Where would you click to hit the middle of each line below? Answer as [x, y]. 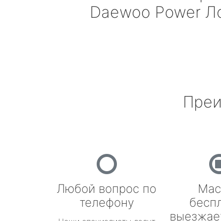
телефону [107, 203]
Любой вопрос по [107, 189]
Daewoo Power [145, 12]
